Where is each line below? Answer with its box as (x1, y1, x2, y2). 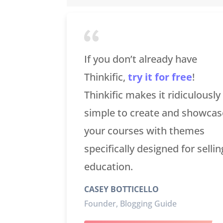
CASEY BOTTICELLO (84, 183, 159, 195)
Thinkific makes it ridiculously (84, 88, 221, 102)
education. (84, 160, 133, 174)
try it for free (127, 70, 192, 84)
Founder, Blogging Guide (84, 198, 177, 209)
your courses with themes (84, 124, 205, 138)
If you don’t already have (84, 52, 197, 66)
